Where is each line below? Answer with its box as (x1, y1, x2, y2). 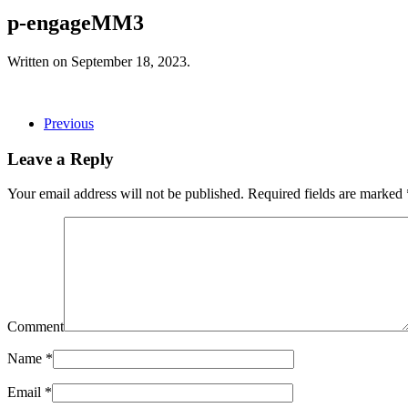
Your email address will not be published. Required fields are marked (7, 186, 406, 202)
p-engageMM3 (7, 10, 144, 35)
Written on (7, 53, 71, 69)
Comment (7, 319, 64, 335)
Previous (44, 115, 94, 131)
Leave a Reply (7, 148, 114, 168)
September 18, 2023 (71, 53, 187, 69)
